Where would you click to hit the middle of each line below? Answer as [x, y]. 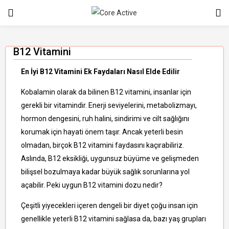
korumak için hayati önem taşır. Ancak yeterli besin [102, 132]
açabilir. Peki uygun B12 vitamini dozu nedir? [92, 185]
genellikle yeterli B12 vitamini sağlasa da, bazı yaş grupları [113, 219]
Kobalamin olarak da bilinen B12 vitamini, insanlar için [106, 92]
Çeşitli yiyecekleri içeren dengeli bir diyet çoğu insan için [109, 205]
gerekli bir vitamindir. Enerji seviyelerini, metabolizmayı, [109, 105]
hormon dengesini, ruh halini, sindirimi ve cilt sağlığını [105, 119]
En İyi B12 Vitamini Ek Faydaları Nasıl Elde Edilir [100, 72]
